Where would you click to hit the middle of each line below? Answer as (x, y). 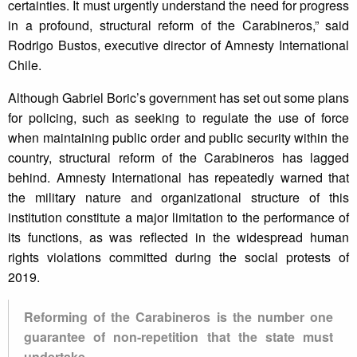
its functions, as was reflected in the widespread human (178, 237)
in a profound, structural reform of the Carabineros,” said (178, 25)
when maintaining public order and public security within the (178, 138)
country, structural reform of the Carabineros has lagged (178, 158)
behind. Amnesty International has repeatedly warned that (178, 178)
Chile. (25, 65)
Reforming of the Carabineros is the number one (178, 317)
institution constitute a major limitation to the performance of (178, 218)
